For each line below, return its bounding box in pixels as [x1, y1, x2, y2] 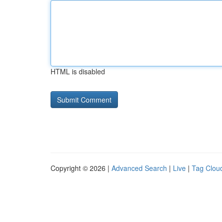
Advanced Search [111, 163, 167, 173]
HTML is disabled [51, 66, 105, 76]
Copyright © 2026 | [51, 163, 111, 173]
